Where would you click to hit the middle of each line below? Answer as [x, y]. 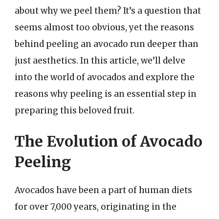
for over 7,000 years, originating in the [96, 207]
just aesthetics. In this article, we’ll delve [100, 60]
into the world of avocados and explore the [105, 77]
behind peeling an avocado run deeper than [107, 44]
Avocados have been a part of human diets [103, 190]
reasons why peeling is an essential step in [106, 94]
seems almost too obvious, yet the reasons [104, 27]
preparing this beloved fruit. [75, 110]
